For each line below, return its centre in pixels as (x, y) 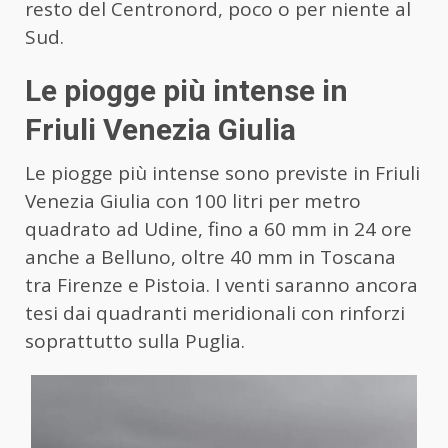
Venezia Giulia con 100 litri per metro (193, 201)
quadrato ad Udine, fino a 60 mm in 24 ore (218, 229)
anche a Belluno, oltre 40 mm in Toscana (210, 257)
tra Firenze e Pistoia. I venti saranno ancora (221, 285)
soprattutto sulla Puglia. (135, 341)
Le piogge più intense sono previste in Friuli (222, 173)
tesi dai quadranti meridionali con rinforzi (215, 313)
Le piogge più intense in (186, 91)
